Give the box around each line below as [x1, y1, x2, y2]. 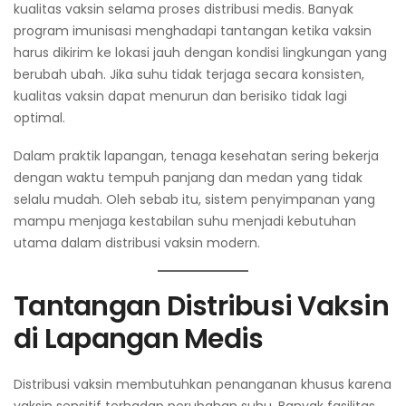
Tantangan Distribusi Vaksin [14, 287, 389, 326]
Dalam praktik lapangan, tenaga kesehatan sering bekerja [14, 147, 379, 166]
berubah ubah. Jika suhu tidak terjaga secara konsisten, [14, 65, 364, 84]
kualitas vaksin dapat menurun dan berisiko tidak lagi [14, 87, 347, 106]
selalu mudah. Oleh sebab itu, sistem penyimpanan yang [14, 190, 375, 209]
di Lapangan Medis [14, 320, 264, 359]
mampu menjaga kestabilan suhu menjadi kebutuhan [14, 212, 356, 231]
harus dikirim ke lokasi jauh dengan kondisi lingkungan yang [14, 43, 387, 63]
